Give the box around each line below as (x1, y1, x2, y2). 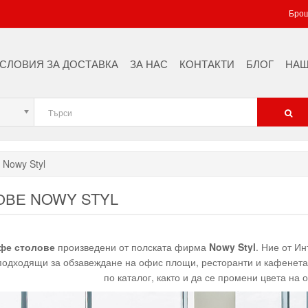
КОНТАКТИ (179, 56, 234, 71)
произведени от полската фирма (54, 240, 209, 254)
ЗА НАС (129, 56, 168, 71)
